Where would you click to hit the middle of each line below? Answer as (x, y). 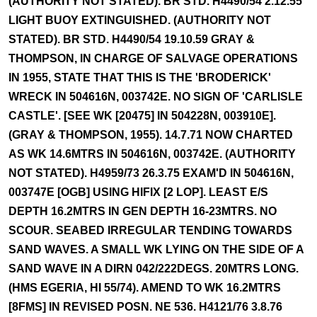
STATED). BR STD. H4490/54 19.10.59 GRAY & (132, 39)
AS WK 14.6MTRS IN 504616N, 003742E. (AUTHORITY (152, 154)
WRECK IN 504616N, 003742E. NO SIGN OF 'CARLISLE (156, 97)
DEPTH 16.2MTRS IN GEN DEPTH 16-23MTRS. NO (143, 211)
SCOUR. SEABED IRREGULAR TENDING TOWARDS (150, 230)
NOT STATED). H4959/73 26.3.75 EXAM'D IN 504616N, (151, 173)
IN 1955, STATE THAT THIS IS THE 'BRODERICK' (140, 77)
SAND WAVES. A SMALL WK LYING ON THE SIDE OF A (156, 249)
